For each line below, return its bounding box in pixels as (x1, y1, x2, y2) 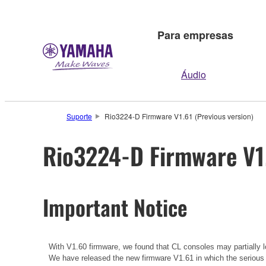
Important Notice (43, 191, 188, 223)
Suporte (66, 111, 92, 121)
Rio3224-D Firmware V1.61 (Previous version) (104, 111, 254, 121)
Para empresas (157, 27, 233, 43)
